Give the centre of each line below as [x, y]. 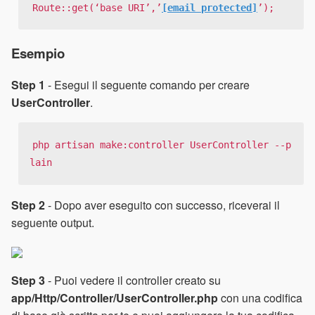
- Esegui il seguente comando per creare [147, 85]
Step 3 [28, 280]
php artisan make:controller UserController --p [162, 145]
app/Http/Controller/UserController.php [115, 297]
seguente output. [53, 222]
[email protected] [210, 7]
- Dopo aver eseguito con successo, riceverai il [162, 205]
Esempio [38, 53]
